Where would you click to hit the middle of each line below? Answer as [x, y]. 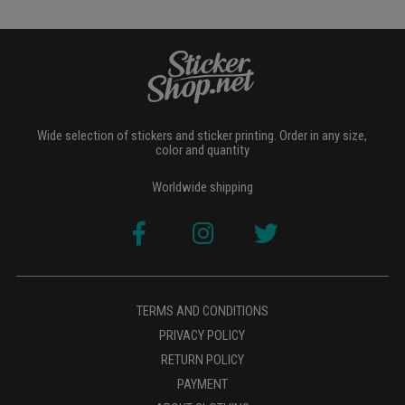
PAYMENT [202, 384]
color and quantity [202, 150]
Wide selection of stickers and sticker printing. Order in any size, [202, 135]
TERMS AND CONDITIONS [202, 311]
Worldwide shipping [202, 187]
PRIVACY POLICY [202, 335]
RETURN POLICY [202, 359]
